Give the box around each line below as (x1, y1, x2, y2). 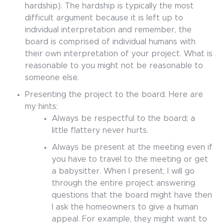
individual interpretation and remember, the (25, 26, 192, 34)
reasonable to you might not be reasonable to (25, 62, 203, 70)
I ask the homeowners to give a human (52, 203, 198, 211)
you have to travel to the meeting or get (52, 155, 208, 163)
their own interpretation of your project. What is (25, 50, 213, 58)
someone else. (25, 74, 82, 82)
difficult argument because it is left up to (25, 14, 183, 22)
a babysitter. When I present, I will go (52, 167, 195, 175)
